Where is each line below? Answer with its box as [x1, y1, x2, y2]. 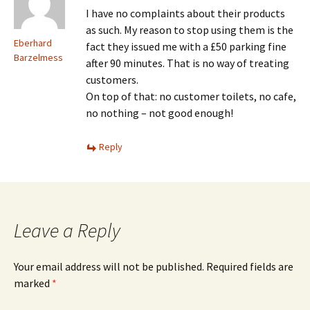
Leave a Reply [14, 218, 120, 243]
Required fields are [206, 259, 293, 273]
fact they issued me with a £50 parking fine [86, 39, 286, 53]
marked [14, 276, 52, 290]
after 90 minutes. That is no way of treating [86, 56, 289, 70]
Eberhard [14, 37, 52, 49]
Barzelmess [14, 51, 63, 64]
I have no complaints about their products [86, 6, 285, 20]
